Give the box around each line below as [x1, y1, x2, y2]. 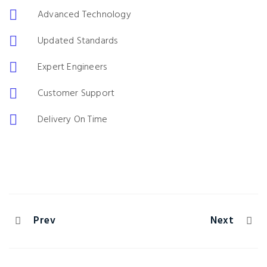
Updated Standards [38, 33, 118, 49]
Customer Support [38, 86, 115, 101]
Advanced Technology [38, 7, 131, 23]
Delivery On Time [38, 112, 108, 128]
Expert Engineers [38, 60, 107, 75]
